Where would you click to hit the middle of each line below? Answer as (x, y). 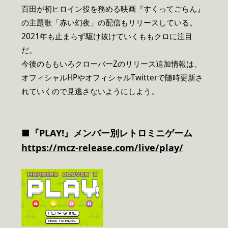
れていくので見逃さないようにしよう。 (90, 91)
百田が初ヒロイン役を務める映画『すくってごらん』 (113, 9)
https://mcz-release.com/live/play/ (102, 147)
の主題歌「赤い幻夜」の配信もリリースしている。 (109, 22)
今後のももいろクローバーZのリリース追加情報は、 (111, 64)
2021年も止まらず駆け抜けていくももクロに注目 (107, 36)
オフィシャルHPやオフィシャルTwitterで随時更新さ (112, 77)
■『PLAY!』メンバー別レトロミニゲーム (107, 133)
